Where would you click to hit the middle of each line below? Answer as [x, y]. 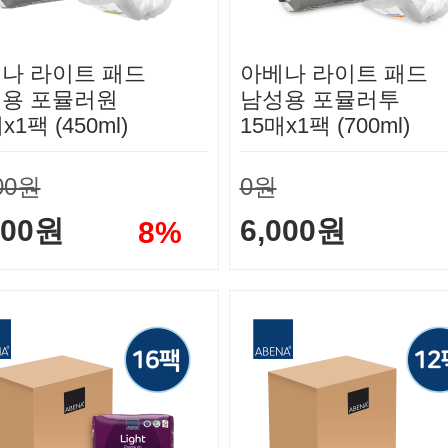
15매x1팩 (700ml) [324, 126]
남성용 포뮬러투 [319, 100]
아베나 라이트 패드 [333, 74]
